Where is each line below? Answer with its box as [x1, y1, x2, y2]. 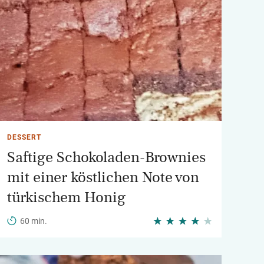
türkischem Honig [7, 190, 126, 205]
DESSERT [7, 133, 41, 141]
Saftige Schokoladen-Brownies [7, 150, 206, 165]
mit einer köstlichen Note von [7, 170, 199, 185]
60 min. [20, 216, 47, 226]
